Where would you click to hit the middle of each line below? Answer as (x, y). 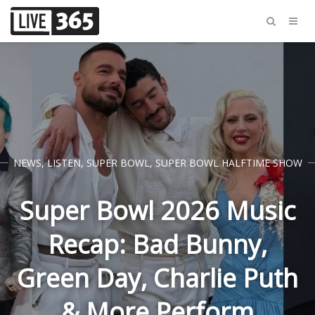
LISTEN (64, 163)
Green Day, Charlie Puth (157, 278)
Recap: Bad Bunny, (157, 244)
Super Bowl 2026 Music (157, 211)
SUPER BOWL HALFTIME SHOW (229, 163)
